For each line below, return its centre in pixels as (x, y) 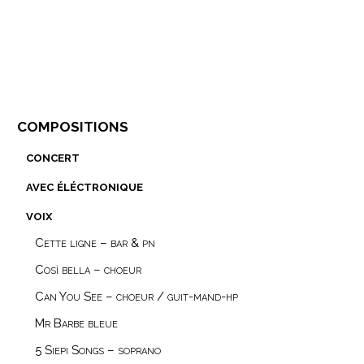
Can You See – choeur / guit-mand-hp (136, 296)
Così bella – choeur (88, 269)
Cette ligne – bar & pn (95, 243)
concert (53, 156)
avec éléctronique (84, 185)
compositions (73, 124)
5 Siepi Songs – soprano (98, 350)
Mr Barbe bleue (76, 323)
